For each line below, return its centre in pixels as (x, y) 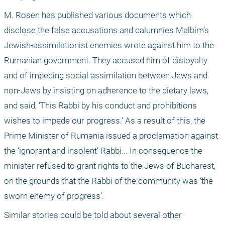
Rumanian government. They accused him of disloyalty (106, 61)
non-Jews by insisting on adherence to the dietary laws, (106, 91)
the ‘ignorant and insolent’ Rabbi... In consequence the (103, 151)
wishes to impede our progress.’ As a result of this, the (105, 121)
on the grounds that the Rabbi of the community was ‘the (108, 181)
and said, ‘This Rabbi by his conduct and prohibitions (100, 106)
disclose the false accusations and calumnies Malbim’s (106, 30)
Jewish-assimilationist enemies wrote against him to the (109, 45)
